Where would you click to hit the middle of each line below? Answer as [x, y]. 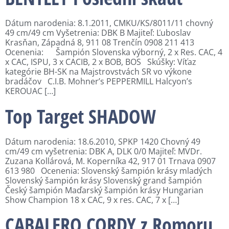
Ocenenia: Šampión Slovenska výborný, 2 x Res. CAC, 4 [114, 52]
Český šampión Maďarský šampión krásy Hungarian [104, 190]
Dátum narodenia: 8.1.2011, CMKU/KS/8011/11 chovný [109, 23]
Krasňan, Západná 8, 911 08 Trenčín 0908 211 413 [100, 43]
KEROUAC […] [30, 91]
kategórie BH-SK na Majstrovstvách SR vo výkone [98, 72]
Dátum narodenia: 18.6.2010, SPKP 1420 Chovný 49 [103, 141]
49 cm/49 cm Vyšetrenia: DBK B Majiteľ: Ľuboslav [98, 33]
